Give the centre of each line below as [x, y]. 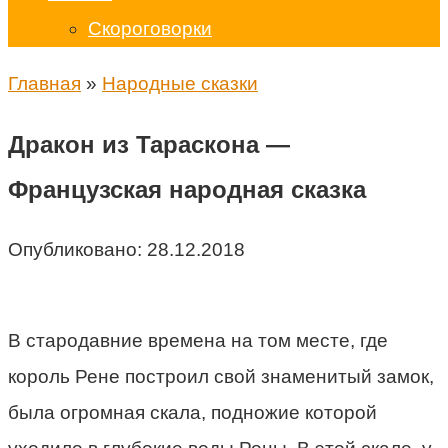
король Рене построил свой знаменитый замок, [221, 376]
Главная [44, 83]
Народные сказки [180, 83]
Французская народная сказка [187, 189]
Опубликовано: [75, 249]
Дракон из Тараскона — [149, 144]
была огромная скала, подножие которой [192, 412]
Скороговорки [150, 28]
